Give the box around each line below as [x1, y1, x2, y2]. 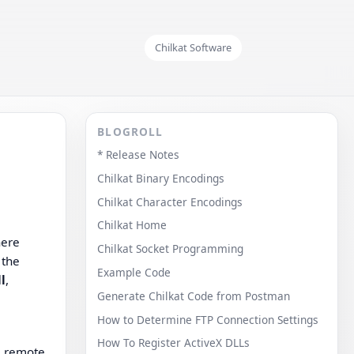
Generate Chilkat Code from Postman [97, 288, 291, 303]
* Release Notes [97, 146, 180, 162]
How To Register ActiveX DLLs [97, 335, 250, 351]
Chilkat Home [97, 217, 168, 233]
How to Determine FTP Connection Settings [97, 311, 319, 327]
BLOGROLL [97, 124, 164, 140]
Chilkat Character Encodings [97, 194, 243, 209]
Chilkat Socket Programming [97, 241, 244, 257]
